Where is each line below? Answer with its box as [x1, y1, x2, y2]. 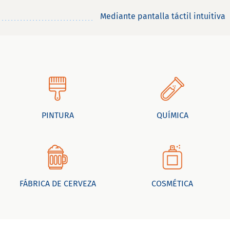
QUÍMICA [156, 110, 188, 121]
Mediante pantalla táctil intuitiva [100, 11, 225, 22]
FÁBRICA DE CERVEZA [19, 179, 96, 189]
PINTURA [41, 110, 74, 121]
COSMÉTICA [151, 179, 194, 189]
